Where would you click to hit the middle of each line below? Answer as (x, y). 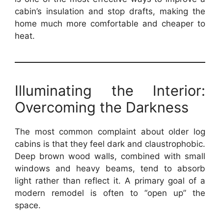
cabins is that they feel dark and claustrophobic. (110, 144)
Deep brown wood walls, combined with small (110, 156)
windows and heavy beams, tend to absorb (110, 168)
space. (28, 205)
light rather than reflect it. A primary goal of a (110, 181)
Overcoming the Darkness (102, 107)
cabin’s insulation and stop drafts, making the (110, 11)
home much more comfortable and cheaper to (110, 24)
